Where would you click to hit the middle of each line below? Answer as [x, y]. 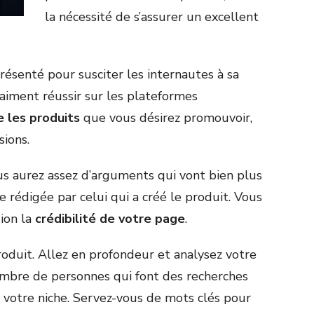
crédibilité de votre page [110, 219]
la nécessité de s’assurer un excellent [152, 17]
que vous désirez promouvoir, [166, 118]
